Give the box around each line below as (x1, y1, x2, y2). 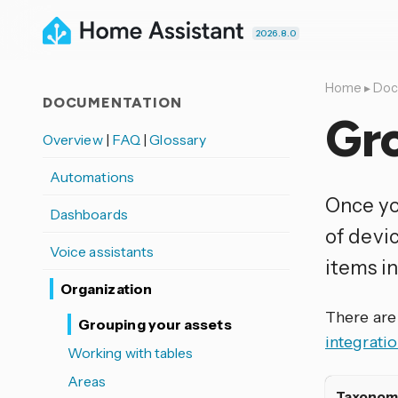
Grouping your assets (78, 315, 232, 333)
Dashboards (50, 205, 128, 223)
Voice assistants (50, 243, 155, 260)
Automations (50, 168, 134, 186)
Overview (43, 131, 106, 148)
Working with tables (68, 344, 194, 362)
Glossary (149, 131, 207, 148)
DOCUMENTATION (43, 94, 182, 111)
